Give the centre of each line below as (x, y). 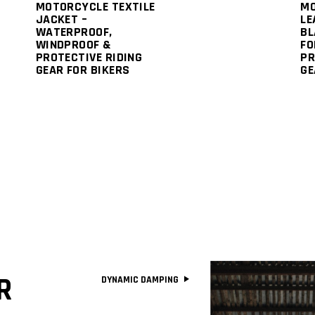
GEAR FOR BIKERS (83, 70)
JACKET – (62, 19)
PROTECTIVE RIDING (89, 57)
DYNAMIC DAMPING (141, 280)
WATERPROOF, (74, 32)
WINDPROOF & (73, 44)
